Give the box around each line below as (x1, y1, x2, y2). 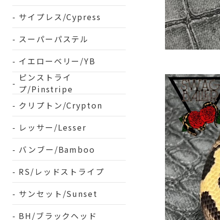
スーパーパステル (18, 33, 89, 45)
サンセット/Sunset (18, 188, 98, 199)
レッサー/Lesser (18, 121, 87, 133)
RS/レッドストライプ (18, 165, 105, 177)
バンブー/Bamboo (18, 143, 96, 155)
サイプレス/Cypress (18, 11, 101, 23)
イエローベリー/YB (18, 55, 96, 67)
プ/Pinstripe (18, 83, 74, 95)
